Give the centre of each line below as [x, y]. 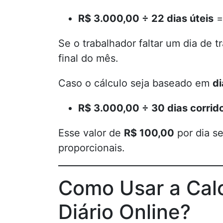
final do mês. [88, 58]
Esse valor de [91, 133]
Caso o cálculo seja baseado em [135, 83]
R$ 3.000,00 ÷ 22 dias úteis [146, 18]
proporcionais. [92, 148]
